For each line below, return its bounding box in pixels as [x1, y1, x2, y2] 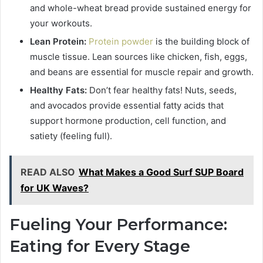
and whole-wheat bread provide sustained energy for [30, 2, 251, 14]
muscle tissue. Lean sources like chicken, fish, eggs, [30, 51, 247, 63]
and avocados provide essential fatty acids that [30, 100, 224, 112]
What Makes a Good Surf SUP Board [79, 166, 244, 178]
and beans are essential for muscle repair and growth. [30, 66, 254, 78]
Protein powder [89, 36, 153, 48]
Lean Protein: [30, 36, 86, 48]
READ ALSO [21, 166, 75, 178]
